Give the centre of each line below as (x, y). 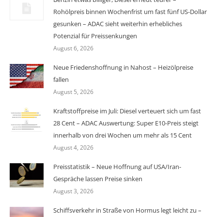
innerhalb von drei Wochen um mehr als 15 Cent (123, 135)
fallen (61, 79)
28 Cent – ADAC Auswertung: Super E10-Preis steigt (126, 123)
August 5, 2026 (73, 92)
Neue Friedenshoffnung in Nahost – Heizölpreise (123, 67)
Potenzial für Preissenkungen (95, 36)
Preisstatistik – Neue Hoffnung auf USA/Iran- (117, 167)
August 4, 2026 (73, 147)
